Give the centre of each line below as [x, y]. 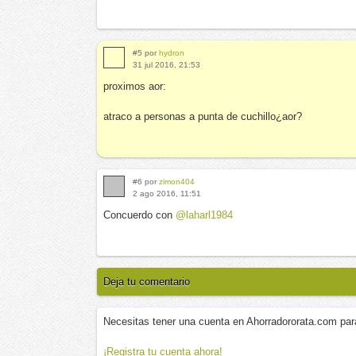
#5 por [146, 53]
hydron [172, 53]
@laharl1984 [204, 215]
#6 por [146, 182]
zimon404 [177, 182]
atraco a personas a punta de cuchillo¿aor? [203, 116]
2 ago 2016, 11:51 [167, 193]
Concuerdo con [139, 215]
